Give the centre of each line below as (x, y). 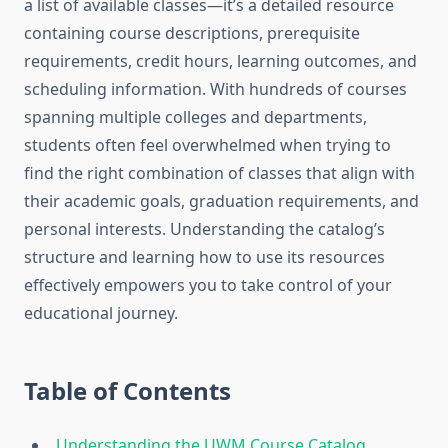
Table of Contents (127, 391)
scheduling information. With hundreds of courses (215, 89)
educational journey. (101, 313)
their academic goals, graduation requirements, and (221, 201)
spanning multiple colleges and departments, (195, 117)
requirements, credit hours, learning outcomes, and (220, 61)
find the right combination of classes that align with (219, 173)
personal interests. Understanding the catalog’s (204, 229)
